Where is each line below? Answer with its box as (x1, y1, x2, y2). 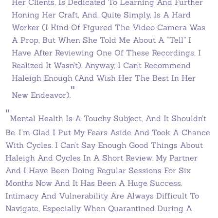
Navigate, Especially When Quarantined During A (5, 203, 193, 213)
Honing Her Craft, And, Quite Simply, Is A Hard (12, 10, 191, 19)
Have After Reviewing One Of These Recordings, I (12, 48, 201, 57)
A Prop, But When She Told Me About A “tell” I (12, 35, 191, 45)
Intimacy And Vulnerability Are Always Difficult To (5, 191, 200, 200)
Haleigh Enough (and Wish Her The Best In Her (12, 73, 196, 83)
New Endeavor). (12, 90, 71, 100)
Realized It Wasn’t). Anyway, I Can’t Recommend (12, 60, 191, 70)
